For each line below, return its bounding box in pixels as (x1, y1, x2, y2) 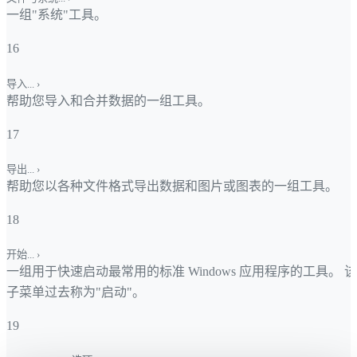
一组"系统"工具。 (6, 8, 107, 22)
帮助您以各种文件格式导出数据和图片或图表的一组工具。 (6, 178, 338, 193)
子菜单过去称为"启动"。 (6, 285, 145, 299)
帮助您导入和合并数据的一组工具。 (6, 93, 210, 108)
